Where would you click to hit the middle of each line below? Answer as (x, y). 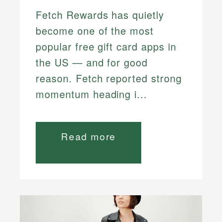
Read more (88, 136)
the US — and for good (92, 62)
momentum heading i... (92, 94)
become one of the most (95, 31)
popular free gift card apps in (106, 47)
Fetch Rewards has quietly (100, 15)
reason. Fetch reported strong (109, 78)
